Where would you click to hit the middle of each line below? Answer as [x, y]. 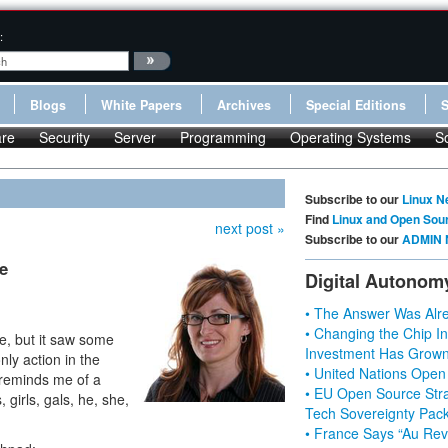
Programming [223, 137]
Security [64, 137]
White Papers [141, 105]
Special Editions [356, 105]
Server [135, 137]
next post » [250, 228]
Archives [244, 105]
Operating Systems [350, 137]
